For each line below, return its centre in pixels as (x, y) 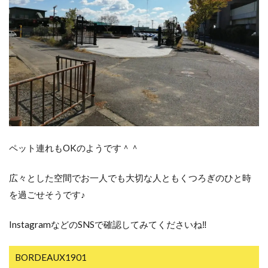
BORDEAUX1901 (51, 257)
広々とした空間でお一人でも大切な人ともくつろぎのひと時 (130, 178)
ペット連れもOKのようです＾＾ (74, 148)
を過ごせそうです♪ (47, 194)
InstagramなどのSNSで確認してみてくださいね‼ (108, 224)
